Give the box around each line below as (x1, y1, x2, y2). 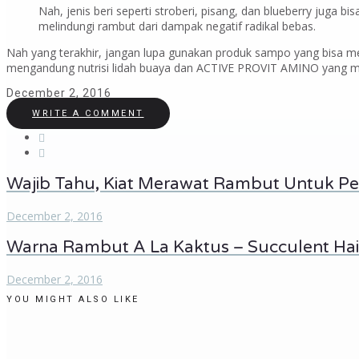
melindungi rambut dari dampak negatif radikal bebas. (38, 18, 316, 34)
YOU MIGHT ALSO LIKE (6, 293, 139, 305)
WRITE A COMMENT (32, 108, 144, 119)
